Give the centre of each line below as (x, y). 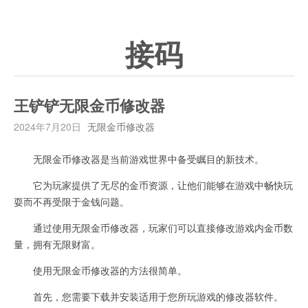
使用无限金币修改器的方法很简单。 (100, 270)
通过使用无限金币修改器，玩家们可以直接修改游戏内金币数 (153, 228)
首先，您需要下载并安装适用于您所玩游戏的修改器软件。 (148, 296)
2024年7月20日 (47, 126)
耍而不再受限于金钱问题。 (71, 201)
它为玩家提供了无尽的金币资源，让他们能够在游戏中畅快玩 (153, 185)
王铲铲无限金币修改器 (89, 107)
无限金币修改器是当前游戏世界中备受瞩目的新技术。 (139, 159)
